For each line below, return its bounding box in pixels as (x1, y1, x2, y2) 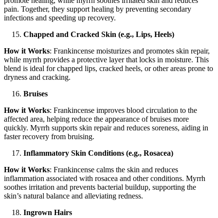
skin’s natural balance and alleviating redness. (4, 192, 143, 200)
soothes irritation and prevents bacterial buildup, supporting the (4, 183, 196, 192)
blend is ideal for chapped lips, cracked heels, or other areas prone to (4, 64, 213, 73)
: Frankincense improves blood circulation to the (50, 106, 197, 115)
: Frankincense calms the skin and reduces (50, 165, 178, 174)
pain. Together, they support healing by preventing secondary (4, 5, 191, 14)
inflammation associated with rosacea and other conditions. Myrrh (4, 174, 205, 183)
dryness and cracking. (4, 73, 71, 82)
